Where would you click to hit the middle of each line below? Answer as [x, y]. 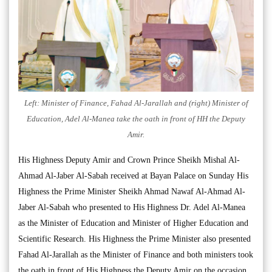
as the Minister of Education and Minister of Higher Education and [133, 223]
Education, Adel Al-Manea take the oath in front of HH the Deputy [136, 119]
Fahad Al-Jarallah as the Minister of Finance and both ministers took [136, 255]
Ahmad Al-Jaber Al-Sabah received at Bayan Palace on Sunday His [133, 176]
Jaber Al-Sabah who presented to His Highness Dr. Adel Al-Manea [132, 208]
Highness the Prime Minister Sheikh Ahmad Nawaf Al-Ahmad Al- [132, 192]
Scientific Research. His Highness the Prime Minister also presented [134, 239]
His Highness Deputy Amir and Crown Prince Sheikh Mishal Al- [129, 160]
